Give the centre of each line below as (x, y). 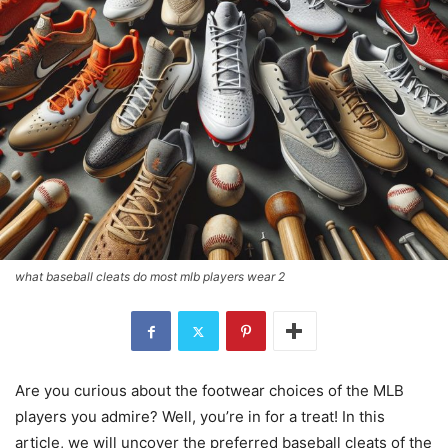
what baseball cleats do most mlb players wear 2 (150, 277)
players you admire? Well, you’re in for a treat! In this (200, 417)
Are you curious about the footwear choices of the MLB (209, 391)
